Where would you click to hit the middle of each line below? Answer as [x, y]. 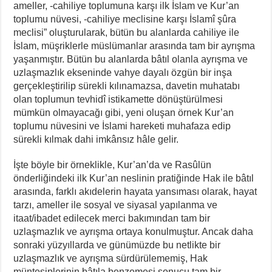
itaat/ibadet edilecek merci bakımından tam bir [112, 218]
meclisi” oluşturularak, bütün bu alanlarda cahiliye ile [127, 32]
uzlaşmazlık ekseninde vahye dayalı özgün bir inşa [123, 72]
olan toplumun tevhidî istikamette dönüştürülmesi [118, 99]
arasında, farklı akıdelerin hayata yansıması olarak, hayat [135, 191]
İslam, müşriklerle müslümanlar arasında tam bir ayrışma [134, 46]
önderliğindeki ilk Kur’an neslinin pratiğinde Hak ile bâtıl [134, 178]
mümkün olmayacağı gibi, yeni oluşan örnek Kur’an [124, 112]
